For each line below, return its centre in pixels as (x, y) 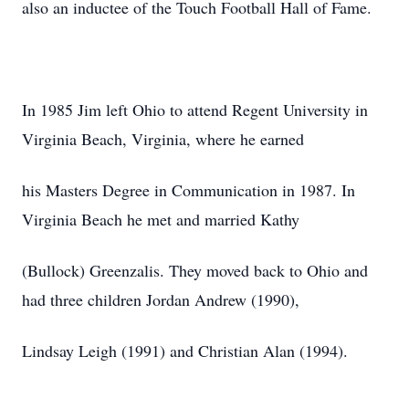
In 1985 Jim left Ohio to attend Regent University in (195, 110)
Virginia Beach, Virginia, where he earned (163, 139)
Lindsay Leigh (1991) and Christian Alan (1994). (185, 351)
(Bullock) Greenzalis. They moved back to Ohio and (195, 270)
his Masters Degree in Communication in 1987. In (189, 190)
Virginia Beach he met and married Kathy (161, 219)
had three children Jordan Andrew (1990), (161, 299)
